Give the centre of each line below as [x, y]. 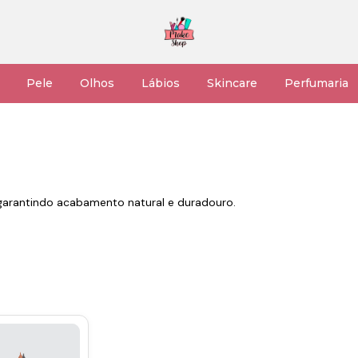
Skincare [232, 83]
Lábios [161, 83]
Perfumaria [316, 83]
